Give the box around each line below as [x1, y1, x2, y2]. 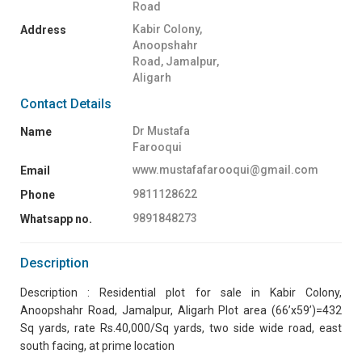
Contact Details [20, 95, 112, 112]
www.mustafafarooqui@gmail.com [133, 162, 319, 176]
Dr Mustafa [133, 124, 191, 137]
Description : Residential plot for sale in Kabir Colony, [20, 285, 342, 299]
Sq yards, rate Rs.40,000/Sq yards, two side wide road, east [20, 321, 342, 335]
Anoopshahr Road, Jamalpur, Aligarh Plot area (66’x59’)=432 [20, 303, 342, 317]
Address [20, 23, 66, 36]
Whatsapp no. [20, 212, 92, 225]
